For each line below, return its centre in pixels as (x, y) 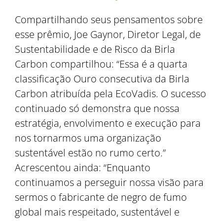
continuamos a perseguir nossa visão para (109, 182)
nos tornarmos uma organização (88, 138)
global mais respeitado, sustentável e (97, 212)
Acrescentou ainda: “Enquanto (83, 167)
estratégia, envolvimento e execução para (108, 123)
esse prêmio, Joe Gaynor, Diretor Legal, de (108, 34)
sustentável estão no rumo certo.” (90, 153)
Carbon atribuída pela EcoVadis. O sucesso (110, 93)
